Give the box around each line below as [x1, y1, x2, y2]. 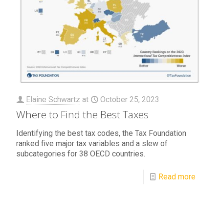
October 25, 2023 [100, 95, 159, 105]
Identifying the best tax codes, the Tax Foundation [16, 129, 186, 138]
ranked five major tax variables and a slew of [16, 139, 168, 149]
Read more [158, 172, 196, 182]
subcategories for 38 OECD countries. [16, 149, 145, 159]
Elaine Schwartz [26, 95, 80, 105]
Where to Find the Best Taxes [16, 108, 149, 122]
